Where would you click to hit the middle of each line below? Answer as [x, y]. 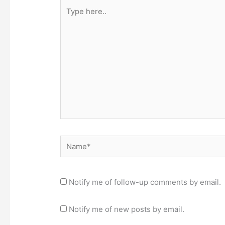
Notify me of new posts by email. [127, 209]
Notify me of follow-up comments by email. [145, 182]
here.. [70, 18]
